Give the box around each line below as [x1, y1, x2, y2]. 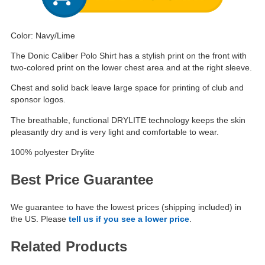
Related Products [11, 238, 127, 254]
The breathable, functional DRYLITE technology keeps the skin [11, 115, 245, 125]
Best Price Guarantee [11, 172, 153, 188]
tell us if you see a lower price [69, 214, 189, 224]
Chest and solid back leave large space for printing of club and [11, 83, 244, 93]
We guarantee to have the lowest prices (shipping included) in [11, 202, 241, 212]
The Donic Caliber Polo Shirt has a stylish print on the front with [11, 51, 247, 61]
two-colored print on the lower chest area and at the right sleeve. [11, 63, 252, 73]
